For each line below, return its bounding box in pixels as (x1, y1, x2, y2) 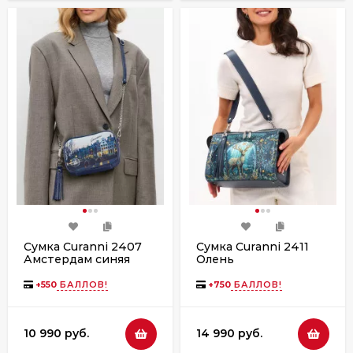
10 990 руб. (24, 326, 89, 340)
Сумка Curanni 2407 (24, 239, 142, 254)
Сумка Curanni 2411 (196, 239, 309, 254)
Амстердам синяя (24, 251, 130, 266)
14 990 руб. (196, 326, 262, 340)
